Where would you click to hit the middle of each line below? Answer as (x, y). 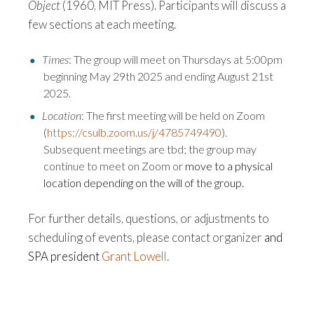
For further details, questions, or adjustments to (149, 219)
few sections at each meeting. (102, 24)
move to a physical (229, 165)
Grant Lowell (134, 257)
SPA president (65, 257)
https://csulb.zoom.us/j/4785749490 (134, 132)
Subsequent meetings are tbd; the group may (150, 149)
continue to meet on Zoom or (114, 165)
